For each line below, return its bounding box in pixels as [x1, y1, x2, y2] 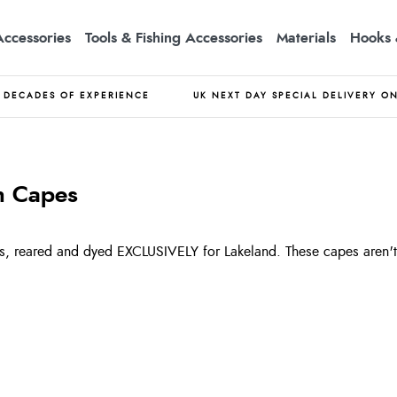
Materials [276, 30, 336, 45]
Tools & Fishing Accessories [85, 30, 262, 45]
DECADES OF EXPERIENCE [4, 91, 150, 100]
